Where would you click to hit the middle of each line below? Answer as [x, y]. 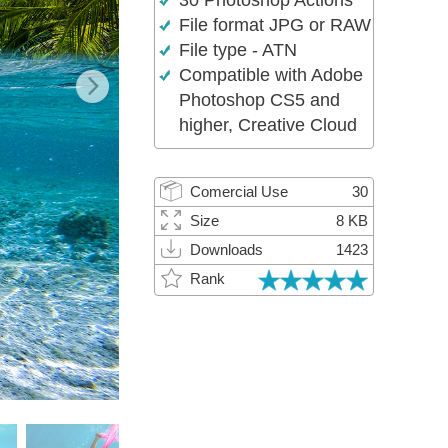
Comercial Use [238, 191]
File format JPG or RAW [274, 25]
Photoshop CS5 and [259, 100]
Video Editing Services [143, 22]
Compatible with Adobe [270, 75]
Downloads [226, 249]
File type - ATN [237, 50]
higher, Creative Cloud [267, 125]
